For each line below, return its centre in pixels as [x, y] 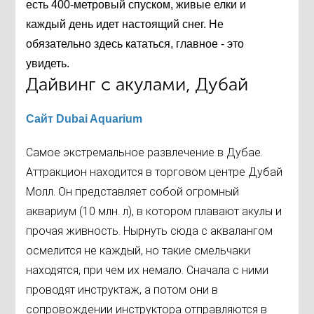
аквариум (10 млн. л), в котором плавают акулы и [154, 212]
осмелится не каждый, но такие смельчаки [138, 251]
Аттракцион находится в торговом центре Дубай [155, 172]
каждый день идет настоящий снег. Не [125, 25]
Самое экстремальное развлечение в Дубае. [145, 153]
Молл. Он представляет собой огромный [133, 192]
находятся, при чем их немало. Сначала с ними [148, 271]
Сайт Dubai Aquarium [84, 119]
